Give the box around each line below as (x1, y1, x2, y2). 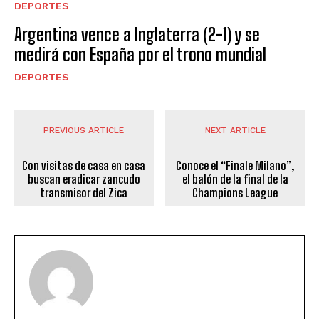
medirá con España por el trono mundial (14, 44, 266, 66)
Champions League (192, 186, 278, 200)
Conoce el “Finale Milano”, (176, 159, 295, 173)
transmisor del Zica (40, 186, 128, 200)
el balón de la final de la (182, 172, 288, 187)
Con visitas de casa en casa (22, 159, 146, 173)
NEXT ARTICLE (204, 125, 266, 136)
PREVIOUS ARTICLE (43, 125, 125, 136)
